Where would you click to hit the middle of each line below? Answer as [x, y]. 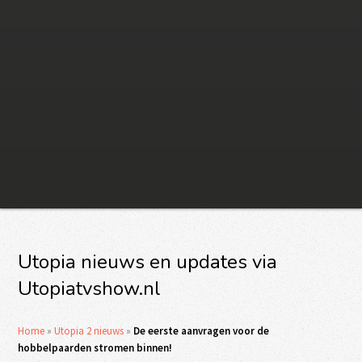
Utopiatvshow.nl [90, 288]
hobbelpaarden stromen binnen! [95, 348]
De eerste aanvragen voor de [202, 331]
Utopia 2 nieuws [89, 331]
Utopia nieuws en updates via [148, 262]
